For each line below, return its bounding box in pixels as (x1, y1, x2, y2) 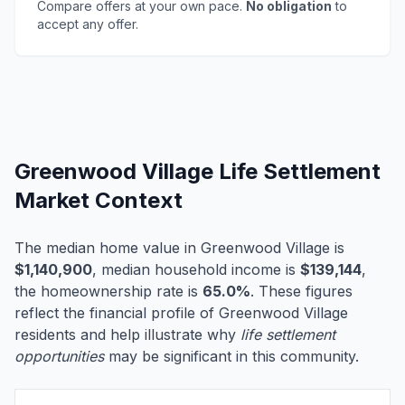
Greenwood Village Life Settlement (14, 158, 381, 185)
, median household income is (92, 260, 300, 279)
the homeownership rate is (14, 282, 202, 301)
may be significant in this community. (104, 347, 359, 366)
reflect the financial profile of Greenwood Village (14, 304, 348, 323)
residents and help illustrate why (14, 325, 240, 344)
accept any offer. (37, 16, 138, 33)
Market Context (14, 187, 183, 214)
